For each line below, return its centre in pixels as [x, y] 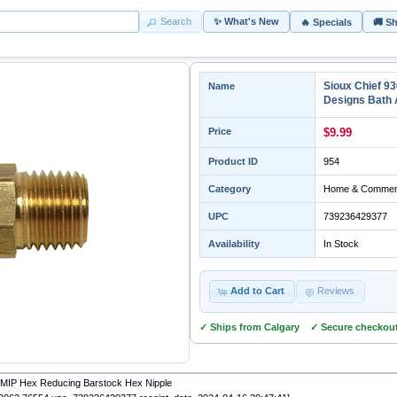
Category [230, 189]
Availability [234, 244]
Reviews [336, 291]
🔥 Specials [326, 22]
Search [175, 21]
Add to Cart [258, 291]
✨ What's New [246, 21]
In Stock [341, 244]
